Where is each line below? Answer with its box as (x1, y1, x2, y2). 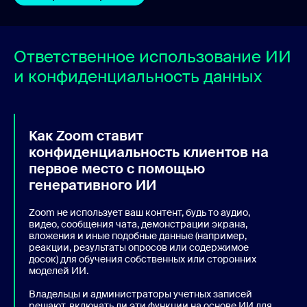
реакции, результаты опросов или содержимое (29, 241, 249, 254)
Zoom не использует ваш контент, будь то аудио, (29, 206, 250, 219)
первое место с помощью (29, 159, 205, 177)
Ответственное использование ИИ (14, 45, 291, 67)
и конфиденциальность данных (14, 65, 262, 87)
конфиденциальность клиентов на (29, 143, 269, 161)
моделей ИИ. (29, 264, 88, 277)
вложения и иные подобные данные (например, (29, 229, 247, 242)
